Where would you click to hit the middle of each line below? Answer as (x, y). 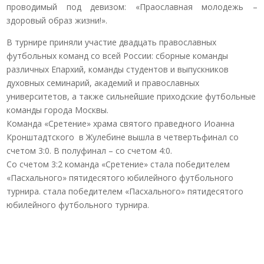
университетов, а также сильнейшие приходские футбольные (131, 96)
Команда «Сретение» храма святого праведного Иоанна (121, 123)
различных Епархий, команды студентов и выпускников (118, 69)
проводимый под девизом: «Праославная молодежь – (132, 7)
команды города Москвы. (58, 110)
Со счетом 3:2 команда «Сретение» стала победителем (118, 164)
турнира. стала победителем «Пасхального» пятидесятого (125, 191)
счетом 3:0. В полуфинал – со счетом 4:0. (90, 151)
